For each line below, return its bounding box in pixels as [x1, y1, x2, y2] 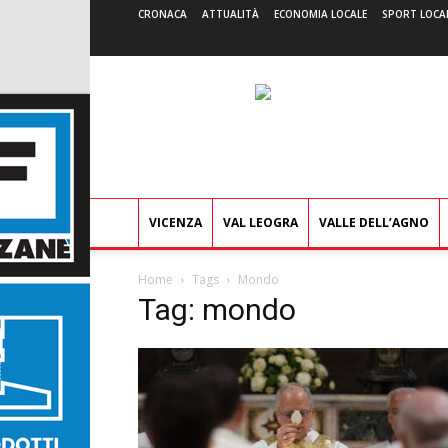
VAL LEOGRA [223, 214, 298, 231]
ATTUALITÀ [202, 7, 259, 21]
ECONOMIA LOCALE [274, 7, 367, 21]
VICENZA [149, 214, 202, 231]
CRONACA [138, 7, 187, 21]
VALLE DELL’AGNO [319, 214, 429, 231]
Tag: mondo [138, 292, 296, 327]
